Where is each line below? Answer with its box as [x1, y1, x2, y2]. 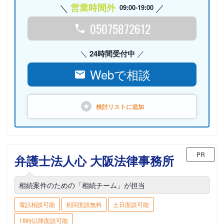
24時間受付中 [89, 48, 135, 59]
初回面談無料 [66, 200, 102, 208]
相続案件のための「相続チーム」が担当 [19, 180, 145, 190]
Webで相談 [89, 65, 150, 83]
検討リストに [96, 102, 132, 111]
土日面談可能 [113, 200, 149, 208]
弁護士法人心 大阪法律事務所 [14, 152, 174, 169]
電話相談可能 [19, 200, 55, 208]
